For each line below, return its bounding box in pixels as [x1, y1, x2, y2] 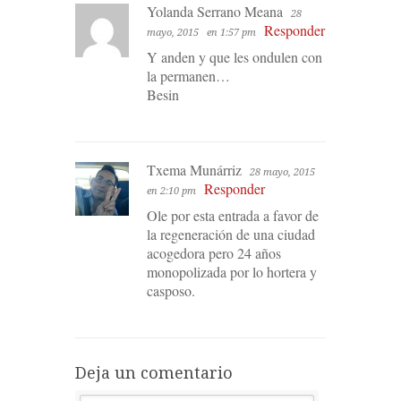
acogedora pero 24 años [147, 243, 281, 262]
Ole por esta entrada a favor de [147, 205, 319, 225]
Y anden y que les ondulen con [147, 47, 322, 66]
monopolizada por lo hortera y [147, 261, 317, 281]
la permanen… [147, 65, 230, 85]
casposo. [147, 280, 195, 300]
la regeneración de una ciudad [147, 224, 315, 243]
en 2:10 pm [147, 184, 196, 197]
